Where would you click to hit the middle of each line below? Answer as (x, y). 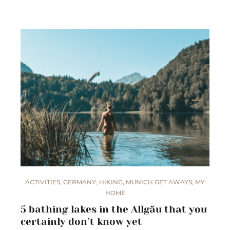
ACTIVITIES (43, 182)
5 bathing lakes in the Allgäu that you (114, 210)
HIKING (111, 182)
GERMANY (80, 182)
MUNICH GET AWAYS (159, 182)
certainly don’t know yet (81, 222)
